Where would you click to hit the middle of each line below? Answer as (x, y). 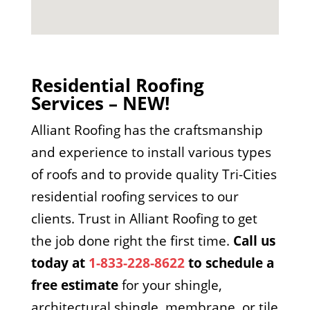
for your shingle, (170, 285)
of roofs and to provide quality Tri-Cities (154, 174)
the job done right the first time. (132, 241)
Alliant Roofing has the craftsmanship (147, 130)
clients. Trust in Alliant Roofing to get (144, 219)
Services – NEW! (100, 103)
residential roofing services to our (135, 197)
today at (60, 263)
